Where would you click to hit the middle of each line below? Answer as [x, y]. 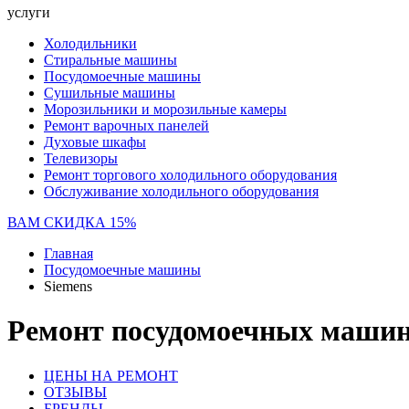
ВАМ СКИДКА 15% [72, 222]
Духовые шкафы [95, 142]
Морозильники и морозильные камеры [165, 109]
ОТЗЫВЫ [75, 392]
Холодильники [90, 43]
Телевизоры [81, 158]
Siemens [68, 286]
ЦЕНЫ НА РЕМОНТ [111, 375]
